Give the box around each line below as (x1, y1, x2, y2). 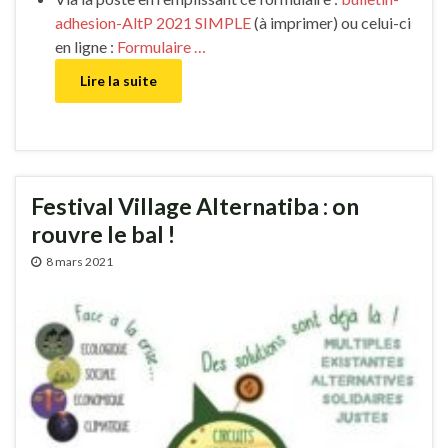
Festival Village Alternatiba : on (31, 191, 359, 220)
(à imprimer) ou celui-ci (251, 12, 411, 32)
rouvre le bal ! (31, 219, 175, 248)
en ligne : (55, 36, 117, 56)
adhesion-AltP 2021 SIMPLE (55, 12, 251, 32)
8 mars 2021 (46, 253, 113, 269)
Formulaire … (117, 36, 206, 56)
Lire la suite (80, 71, 157, 89)
